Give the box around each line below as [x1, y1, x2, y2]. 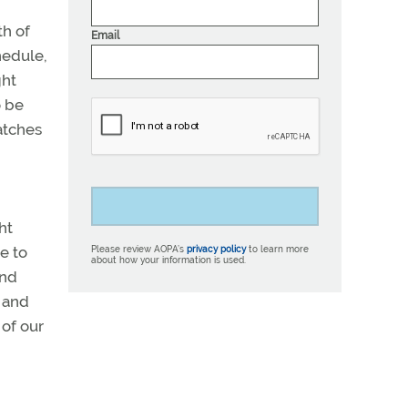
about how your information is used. [91, 254, 246, 265]
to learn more [246, 243, 309, 254]
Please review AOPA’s [91, 243, 187, 254]
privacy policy [187, 243, 246, 254]
